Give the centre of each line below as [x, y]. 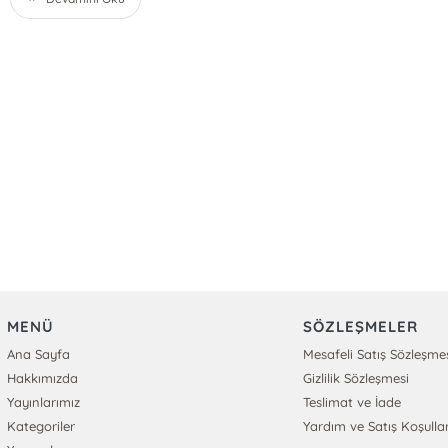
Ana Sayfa [38, 354]
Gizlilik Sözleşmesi [356, 378]
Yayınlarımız [43, 402]
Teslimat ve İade [352, 402]
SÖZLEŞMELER [361, 326]
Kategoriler [40, 426]
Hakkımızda [42, 378]
